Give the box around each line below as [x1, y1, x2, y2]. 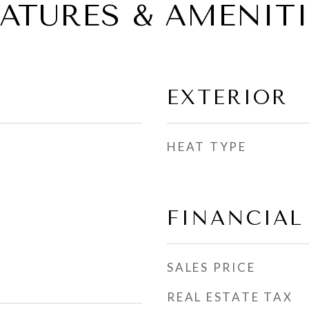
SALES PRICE [167, 260, 256, 275]
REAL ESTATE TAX [167, 290, 293, 304]
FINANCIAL [167, 206, 303, 230]
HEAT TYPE [167, 139, 247, 154]
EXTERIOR [167, 86, 288, 109]
